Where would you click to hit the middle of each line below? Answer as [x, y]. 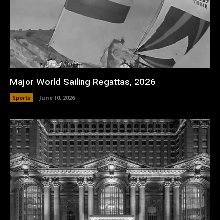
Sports [21, 98]
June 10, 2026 [57, 98]
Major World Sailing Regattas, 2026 [83, 82]
